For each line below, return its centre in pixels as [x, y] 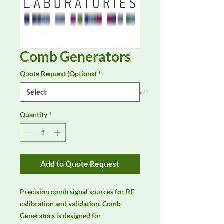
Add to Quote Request [80, 164]
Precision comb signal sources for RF [77, 192]
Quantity [34, 115]
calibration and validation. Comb [70, 204]
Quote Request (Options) [58, 74]
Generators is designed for [61, 216]
